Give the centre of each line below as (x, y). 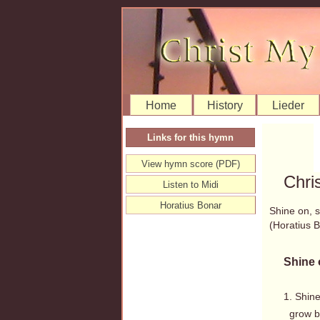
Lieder (288, 105)
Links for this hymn (190, 137)
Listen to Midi (191, 185)
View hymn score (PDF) (191, 164)
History (225, 105)
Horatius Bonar (191, 205)
